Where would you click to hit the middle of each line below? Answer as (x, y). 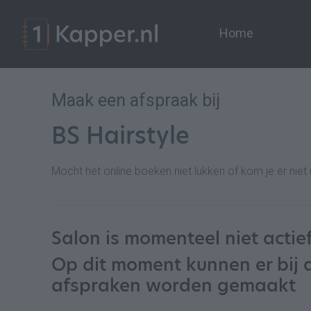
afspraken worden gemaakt (174, 285)
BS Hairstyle (120, 135)
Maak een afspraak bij (136, 100)
